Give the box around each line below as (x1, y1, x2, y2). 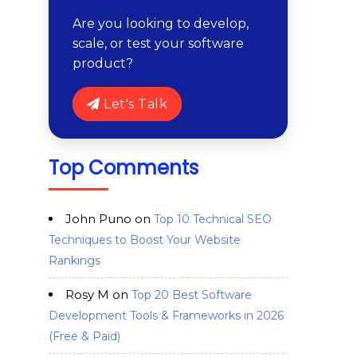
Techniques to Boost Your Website (49, 233, 241, 247)
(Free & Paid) (49, 329, 120, 343)
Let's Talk (100, 96, 167, 112)
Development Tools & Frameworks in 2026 (49, 308, 284, 323)
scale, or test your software (73, 36, 244, 51)
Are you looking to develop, (73, 16, 249, 31)
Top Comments (49, 155, 198, 181)
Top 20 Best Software (131, 288, 252, 302)
